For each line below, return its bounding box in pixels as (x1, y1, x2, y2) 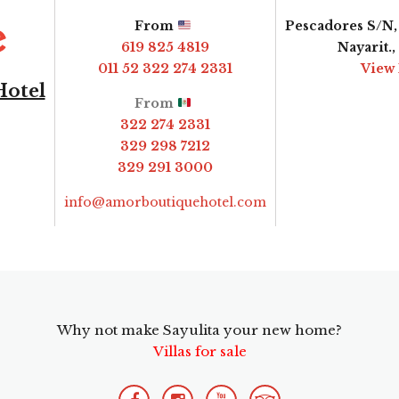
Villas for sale (152, 342, 247, 360)
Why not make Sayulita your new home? (57, 321, 342, 338)
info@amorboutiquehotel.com (63, 193, 266, 210)
